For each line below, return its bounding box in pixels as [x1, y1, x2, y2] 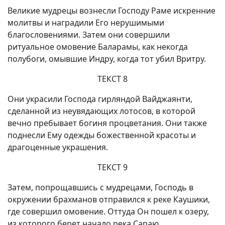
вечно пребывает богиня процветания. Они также [8, 118, 207, 129]
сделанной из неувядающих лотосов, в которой [8, 105, 195, 117]
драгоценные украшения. [8, 142, 108, 153]
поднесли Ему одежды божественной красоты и [8, 130, 196, 141]
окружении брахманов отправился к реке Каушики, [8, 194, 210, 205]
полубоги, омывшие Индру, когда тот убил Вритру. [8, 53, 206, 64]
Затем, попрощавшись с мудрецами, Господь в [8, 182, 193, 193]
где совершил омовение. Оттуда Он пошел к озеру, [8, 206, 209, 217]
